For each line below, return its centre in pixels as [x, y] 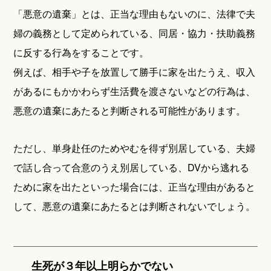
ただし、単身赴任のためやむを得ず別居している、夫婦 [135, 148]
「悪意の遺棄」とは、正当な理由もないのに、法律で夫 [135, 14]
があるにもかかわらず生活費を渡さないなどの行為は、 [135, 91]
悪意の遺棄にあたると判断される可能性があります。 [130, 111]
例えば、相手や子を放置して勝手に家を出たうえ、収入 [135, 72]
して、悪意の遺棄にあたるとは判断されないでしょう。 [135, 206]
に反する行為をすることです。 [81, 53]
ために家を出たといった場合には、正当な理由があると [135, 187]
